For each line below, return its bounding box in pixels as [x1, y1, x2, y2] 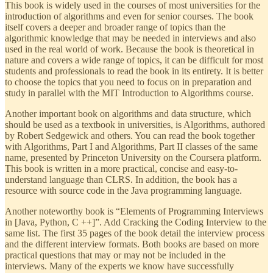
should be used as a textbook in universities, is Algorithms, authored [5, 119, 265, 130]
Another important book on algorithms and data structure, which [5, 108, 251, 119]
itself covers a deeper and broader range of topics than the [5, 21, 225, 32]
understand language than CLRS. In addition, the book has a [5, 174, 237, 185]
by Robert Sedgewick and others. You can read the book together [5, 130, 255, 141]
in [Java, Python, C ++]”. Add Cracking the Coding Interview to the [5, 216, 266, 227]
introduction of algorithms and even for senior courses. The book [5, 10, 253, 21]
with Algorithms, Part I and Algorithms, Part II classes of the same [5, 141, 258, 152]
